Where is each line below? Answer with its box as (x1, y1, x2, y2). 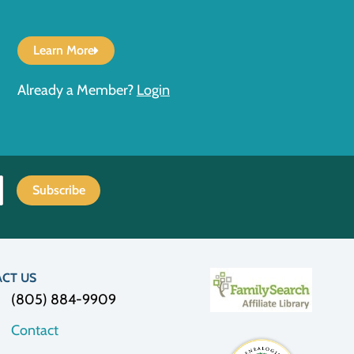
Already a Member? (17, 81, 134, 99)
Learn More (32, 42, 94, 58)
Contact (11, 321, 59, 339)
